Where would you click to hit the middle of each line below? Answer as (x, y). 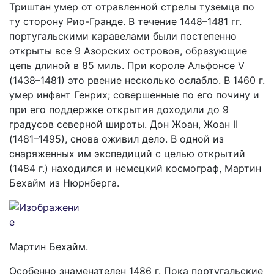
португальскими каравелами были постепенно (123, 36)
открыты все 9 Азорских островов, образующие (128, 51)
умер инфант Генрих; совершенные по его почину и (134, 95)
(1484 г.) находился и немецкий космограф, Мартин (135, 168)
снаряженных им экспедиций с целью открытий (127, 154)
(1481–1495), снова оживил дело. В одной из (117, 139)
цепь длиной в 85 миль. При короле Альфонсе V (127, 65)
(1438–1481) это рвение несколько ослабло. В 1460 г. (137, 80)
